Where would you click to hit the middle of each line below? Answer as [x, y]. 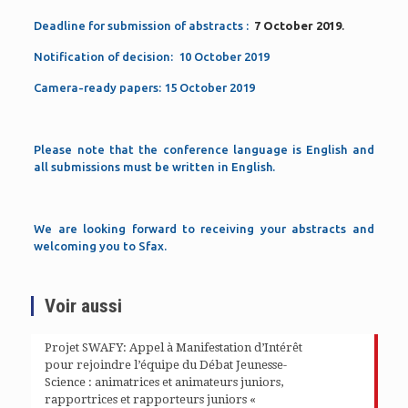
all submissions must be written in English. [155, 167]
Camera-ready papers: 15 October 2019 [145, 87]
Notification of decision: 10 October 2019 [153, 56]
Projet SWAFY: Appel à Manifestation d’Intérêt [173, 347]
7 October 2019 [298, 25]
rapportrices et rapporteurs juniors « [151, 399]
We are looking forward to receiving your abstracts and [204, 229]
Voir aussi [83, 306]
